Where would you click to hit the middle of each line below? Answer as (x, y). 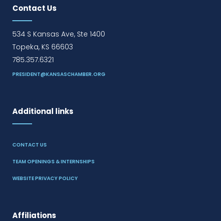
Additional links (43, 111)
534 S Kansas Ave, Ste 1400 (59, 34)
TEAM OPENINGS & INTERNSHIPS (54, 162)
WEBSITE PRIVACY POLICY (45, 178)
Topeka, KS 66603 (43, 47)
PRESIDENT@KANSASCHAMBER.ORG (59, 74)
